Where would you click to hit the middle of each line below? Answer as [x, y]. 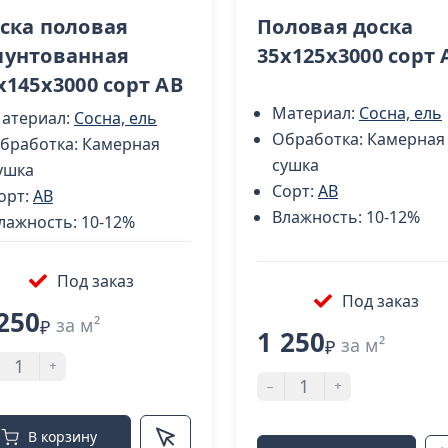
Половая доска [335, 26]
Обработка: [319, 139]
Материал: [315, 113]
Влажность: [319, 217]
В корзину [62, 436]
